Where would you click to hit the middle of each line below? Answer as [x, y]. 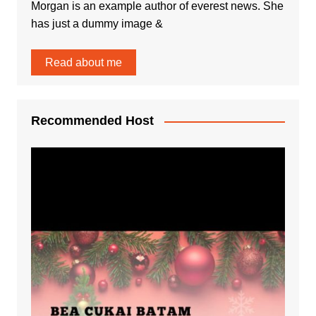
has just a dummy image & [97, 24]
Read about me [83, 63]
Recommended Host [92, 121]
